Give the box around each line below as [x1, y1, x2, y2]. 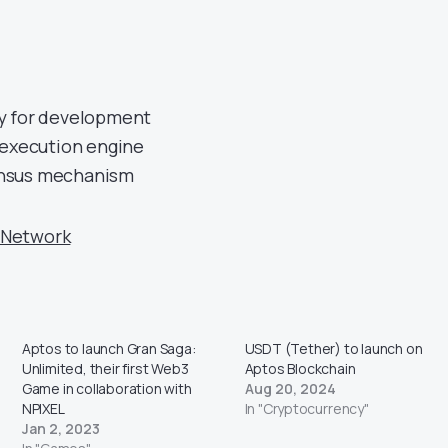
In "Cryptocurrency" [244, 398, 369, 418]
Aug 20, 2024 [244, 378, 336, 398]
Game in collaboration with [21, 378, 192, 398]
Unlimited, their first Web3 [21, 358, 189, 378]
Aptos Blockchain [244, 358, 356, 378]
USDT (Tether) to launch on [244, 338, 423, 358]
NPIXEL [21, 398, 65, 418]
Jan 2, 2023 [21, 418, 100, 438]
